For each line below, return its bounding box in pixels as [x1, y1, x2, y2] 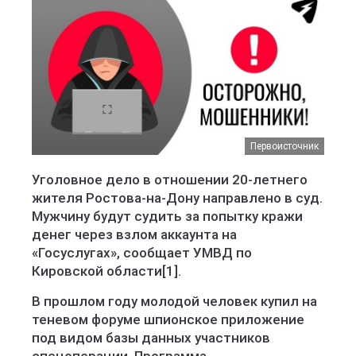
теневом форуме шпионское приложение [32, 311, 304, 327]
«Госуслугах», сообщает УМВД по [32, 245, 252, 261]
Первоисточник [250, 141, 319, 152]
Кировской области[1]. [32, 263, 181, 279]
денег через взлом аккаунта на [32, 226, 237, 242]
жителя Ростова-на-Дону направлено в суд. [32, 190, 323, 206]
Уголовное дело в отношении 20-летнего [32, 172, 308, 188]
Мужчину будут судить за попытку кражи [32, 208, 303, 224]
